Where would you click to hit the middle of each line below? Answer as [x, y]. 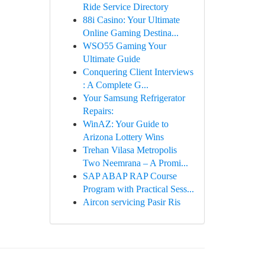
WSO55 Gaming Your [124, 46]
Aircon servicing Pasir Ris [131, 202]
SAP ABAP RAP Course [130, 176]
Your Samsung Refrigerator [134, 98]
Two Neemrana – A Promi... [135, 163]
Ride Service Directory [125, 7]
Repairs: [98, 111]
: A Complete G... [115, 85]
